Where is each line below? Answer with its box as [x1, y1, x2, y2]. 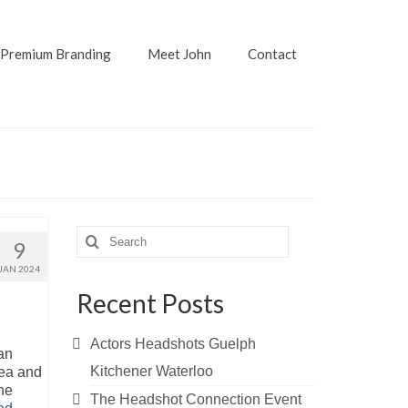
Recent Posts [76, 288, 224, 319]
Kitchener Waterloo [89, 363, 213, 379]
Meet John [147, 46, 211, 62]
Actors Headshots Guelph [89, 336, 256, 352]
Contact [247, 46, 297, 62]
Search [75, 226, 125, 241]
